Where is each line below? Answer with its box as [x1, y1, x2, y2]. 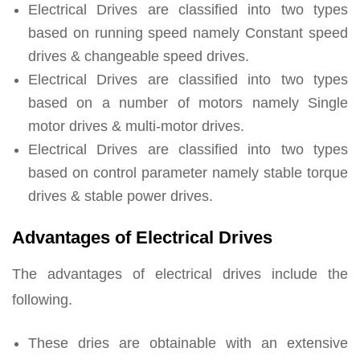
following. [12, 292, 72, 309]
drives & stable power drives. [28, 188, 213, 205]
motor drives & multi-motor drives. [28, 118, 244, 135]
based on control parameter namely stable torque [28, 165, 348, 182]
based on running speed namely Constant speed [28, 25, 348, 42]
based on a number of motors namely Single [28, 95, 348, 112]
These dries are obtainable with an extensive [28, 335, 348, 352]
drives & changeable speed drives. [28, 48, 249, 65]
